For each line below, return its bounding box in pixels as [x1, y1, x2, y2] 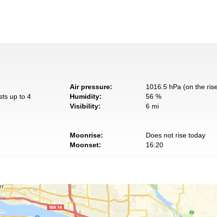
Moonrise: [70, 131, 103, 139]
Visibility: [70, 102, 101, 110]
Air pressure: [70, 83, 112, 91]
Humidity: [70, 93, 102, 101]
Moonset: [70, 141, 101, 149]
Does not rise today [145, 131, 205, 139]
